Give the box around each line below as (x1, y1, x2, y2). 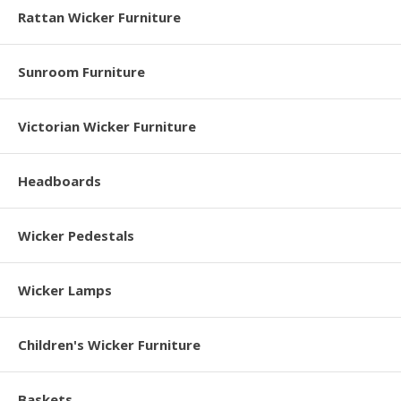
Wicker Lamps (18, 280, 112, 299)
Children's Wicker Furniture (18, 335, 200, 354)
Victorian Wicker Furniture (18, 116, 196, 135)
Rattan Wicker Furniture (18, 7, 181, 26)
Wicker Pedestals (18, 226, 134, 244)
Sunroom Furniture (18, 62, 145, 81)
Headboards (18, 171, 101, 190)
